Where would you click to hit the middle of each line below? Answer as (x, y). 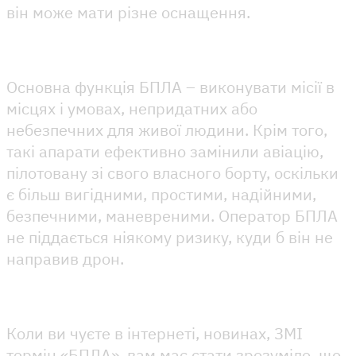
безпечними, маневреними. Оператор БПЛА (172, 215)
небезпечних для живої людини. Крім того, (167, 130)
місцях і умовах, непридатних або (132, 108)
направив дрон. (65, 258)
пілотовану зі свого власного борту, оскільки (172, 172)
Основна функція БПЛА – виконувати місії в (170, 87)
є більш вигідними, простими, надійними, (161, 194)
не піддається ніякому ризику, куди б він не (170, 237)
